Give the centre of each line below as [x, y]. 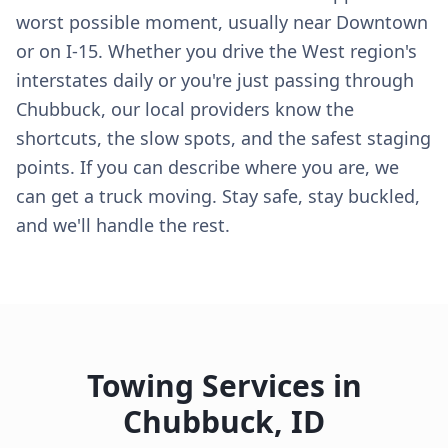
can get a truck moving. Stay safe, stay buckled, [218, 196]
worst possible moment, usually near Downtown [222, 22]
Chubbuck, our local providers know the [185, 109]
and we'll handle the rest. [123, 225]
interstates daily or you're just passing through [215, 80]
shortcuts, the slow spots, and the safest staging [223, 138]
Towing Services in [224, 385]
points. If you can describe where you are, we [207, 167]
